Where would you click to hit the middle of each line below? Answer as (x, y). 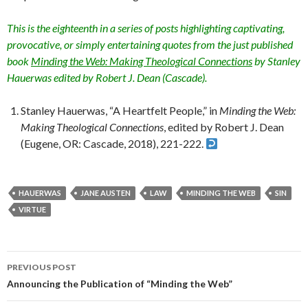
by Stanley (276, 61)
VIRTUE (32, 209)
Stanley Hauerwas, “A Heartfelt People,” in (120, 110)
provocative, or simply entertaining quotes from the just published (150, 44)
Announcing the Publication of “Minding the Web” (120, 284)
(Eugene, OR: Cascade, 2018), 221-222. (113, 143)
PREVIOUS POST (42, 267)
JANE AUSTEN (106, 193)
